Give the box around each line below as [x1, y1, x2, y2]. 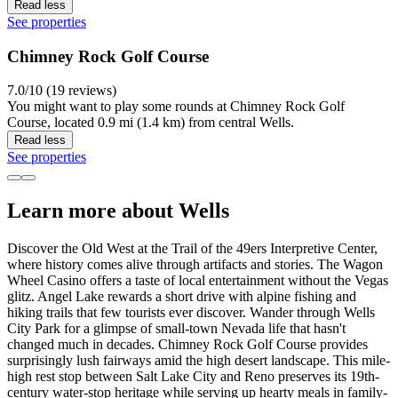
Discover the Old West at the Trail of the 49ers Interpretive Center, [7, 241, 378, 257]
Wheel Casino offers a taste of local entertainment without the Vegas [7, 273, 388, 289]
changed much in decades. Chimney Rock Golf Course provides [7, 337, 368, 353]
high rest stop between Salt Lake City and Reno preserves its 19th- [7, 369, 379, 385]
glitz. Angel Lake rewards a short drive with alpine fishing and [7, 289, 356, 305]
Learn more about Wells [7, 199, 229, 223]
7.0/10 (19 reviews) [7, 83, 116, 99]
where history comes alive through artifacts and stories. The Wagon [7, 257, 383, 273]
